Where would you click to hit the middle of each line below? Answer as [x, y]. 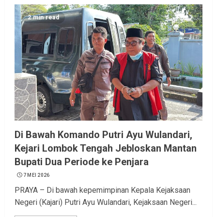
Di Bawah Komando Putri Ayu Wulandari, [103, 135]
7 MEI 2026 [36, 175]
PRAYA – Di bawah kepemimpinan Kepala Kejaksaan [102, 190]
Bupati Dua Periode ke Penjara [82, 162]
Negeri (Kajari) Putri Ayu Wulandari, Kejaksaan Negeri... [106, 202]
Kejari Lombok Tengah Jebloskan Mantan [106, 148]
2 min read [43, 18]
